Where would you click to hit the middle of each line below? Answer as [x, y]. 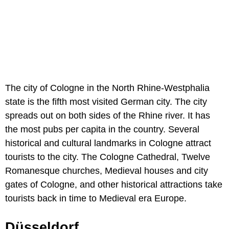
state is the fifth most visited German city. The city [106, 102]
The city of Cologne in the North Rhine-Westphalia [107, 88]
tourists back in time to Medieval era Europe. [96, 199]
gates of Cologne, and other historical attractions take [114, 185]
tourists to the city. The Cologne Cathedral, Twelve [108, 157]
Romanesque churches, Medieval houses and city [107, 171]
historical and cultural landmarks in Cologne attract [108, 143]
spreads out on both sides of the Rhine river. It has [108, 116]
